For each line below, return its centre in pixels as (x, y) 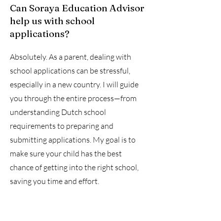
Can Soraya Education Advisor (77, 8)
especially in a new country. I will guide (74, 84)
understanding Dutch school (58, 112)
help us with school (52, 21)
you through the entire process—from (73, 98)
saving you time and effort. (55, 181)
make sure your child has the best (66, 153)
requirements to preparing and (62, 126)
